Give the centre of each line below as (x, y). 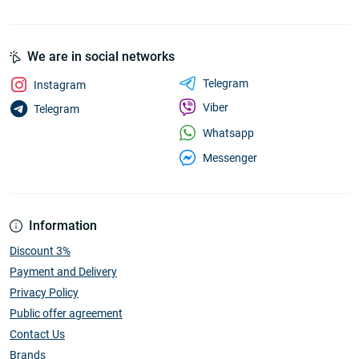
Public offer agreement (66, 313)
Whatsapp (228, 133)
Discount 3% (40, 251)
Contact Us (37, 334)
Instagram (60, 85)
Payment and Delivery (63, 272)
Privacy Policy (44, 292)
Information (63, 226)
